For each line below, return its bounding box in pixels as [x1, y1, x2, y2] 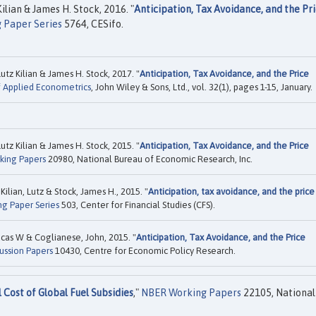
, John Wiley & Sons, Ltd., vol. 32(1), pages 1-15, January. [91, 82, 312, 93]
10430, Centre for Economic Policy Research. [53, 245, 236, 256]
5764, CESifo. [62, 18, 123, 30]
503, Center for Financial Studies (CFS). [59, 199, 215, 210]
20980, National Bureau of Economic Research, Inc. [46, 153, 253, 164]
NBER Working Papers [141, 286, 241, 298]
